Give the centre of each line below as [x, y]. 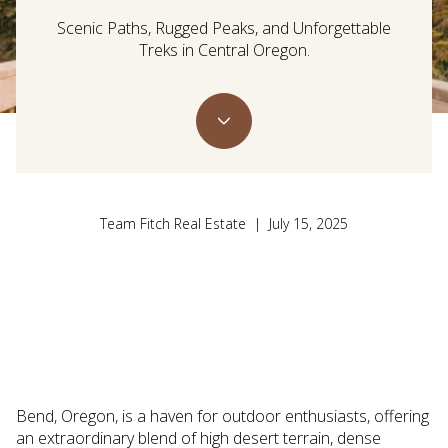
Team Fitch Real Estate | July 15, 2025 [224, 224]
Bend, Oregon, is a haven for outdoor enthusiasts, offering [222, 416]
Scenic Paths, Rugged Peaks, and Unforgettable [224, 28]
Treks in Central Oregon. [224, 50]
